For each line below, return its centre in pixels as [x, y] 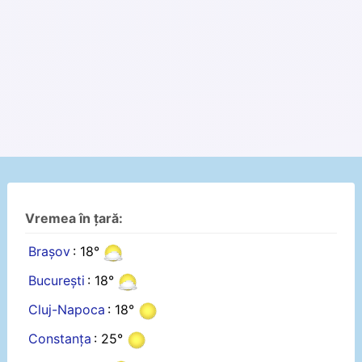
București [56, 281]
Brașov [49, 252]
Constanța [59, 339]
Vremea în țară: [74, 219]
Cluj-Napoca [66, 310]
